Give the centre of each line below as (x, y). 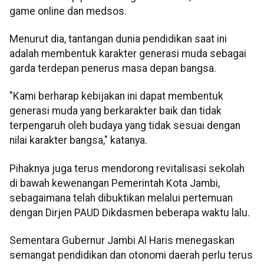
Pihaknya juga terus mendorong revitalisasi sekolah (127, 168)
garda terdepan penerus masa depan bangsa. (113, 69)
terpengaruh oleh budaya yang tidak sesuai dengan (125, 126)
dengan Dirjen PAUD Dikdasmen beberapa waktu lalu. (130, 212)
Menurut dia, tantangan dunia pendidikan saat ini (118, 39)
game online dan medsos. (68, 11)
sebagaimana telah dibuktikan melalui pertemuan (121, 198)
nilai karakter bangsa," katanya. (78, 141)
